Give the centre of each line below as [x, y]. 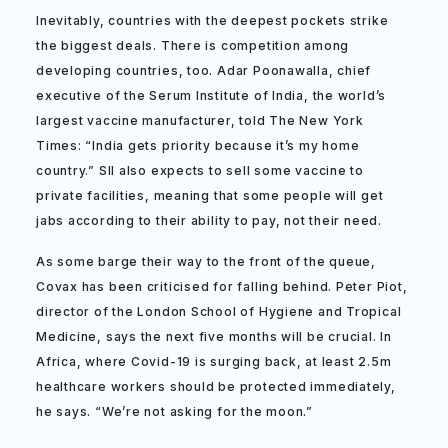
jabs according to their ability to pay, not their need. [209, 220]
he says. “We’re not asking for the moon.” [174, 411]
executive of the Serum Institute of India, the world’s [211, 95]
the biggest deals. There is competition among [193, 45]
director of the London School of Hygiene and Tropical [219, 311]
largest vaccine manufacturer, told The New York [200, 120]
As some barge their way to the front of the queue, [206, 261]
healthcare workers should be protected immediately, [216, 386]
